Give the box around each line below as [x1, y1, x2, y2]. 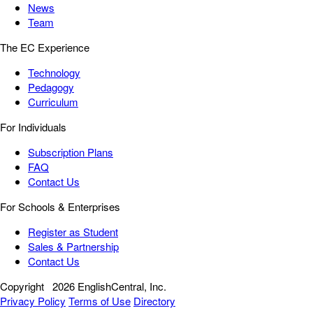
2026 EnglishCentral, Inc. [52, 279, 166, 294]
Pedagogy [28, 80, 74, 95]
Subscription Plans [28, 145, 113, 160]
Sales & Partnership [28, 239, 119, 254]
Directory [133, 293, 175, 309]
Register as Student [28, 224, 118, 240]
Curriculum [28, 94, 78, 110]
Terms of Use [68, 293, 131, 309]
